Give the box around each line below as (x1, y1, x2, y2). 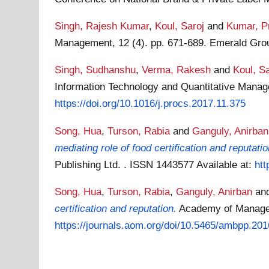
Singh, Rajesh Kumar (55, 19, 150, 32)
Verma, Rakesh (142, 64, 211, 76)
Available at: (196, 158, 255, 171)
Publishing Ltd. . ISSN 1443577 (55, 158, 197, 171)
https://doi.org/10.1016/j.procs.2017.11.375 (55, 97, 246, 110)
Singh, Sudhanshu (55, 64, 136, 76)
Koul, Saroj (155, 19, 205, 32)
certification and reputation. (55, 202, 177, 214)
